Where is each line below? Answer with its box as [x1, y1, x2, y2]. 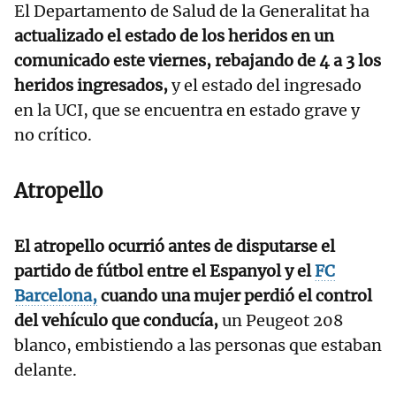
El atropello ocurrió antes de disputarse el [14, 236, 335, 257]
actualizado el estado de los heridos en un [14, 26, 334, 47]
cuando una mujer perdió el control [97, 286, 372, 307]
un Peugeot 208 [218, 310, 343, 331]
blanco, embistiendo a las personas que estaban [14, 335, 382, 356]
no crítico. [14, 125, 92, 146]
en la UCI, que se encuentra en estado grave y [14, 100, 360, 121]
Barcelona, [14, 286, 97, 307]
